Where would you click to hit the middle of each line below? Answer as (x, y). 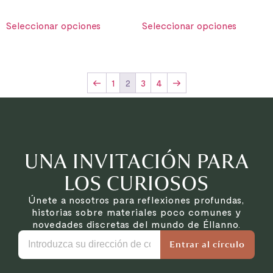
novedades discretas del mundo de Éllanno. (136, 224)
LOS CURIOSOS (136, 183)
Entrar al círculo (207, 245)
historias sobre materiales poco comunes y (136, 211)
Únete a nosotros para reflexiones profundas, (136, 199)
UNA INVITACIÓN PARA (136, 161)
